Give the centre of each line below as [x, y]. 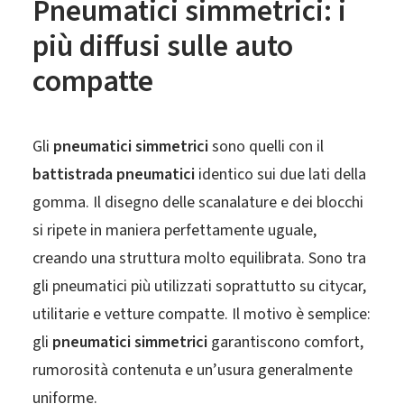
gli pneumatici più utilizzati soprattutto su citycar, [199, 286]
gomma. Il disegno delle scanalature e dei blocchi [198, 202]
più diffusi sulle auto [163, 46]
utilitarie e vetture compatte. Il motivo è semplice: [202, 314]
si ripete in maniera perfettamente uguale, [174, 230]
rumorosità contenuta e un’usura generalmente [193, 370]
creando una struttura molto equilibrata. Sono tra [199, 258]
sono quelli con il [266, 147]
